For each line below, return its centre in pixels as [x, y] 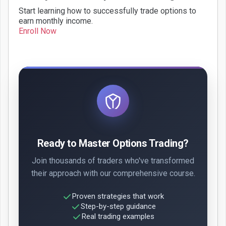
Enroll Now [38, 31]
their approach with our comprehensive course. [113, 173]
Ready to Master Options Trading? [113, 143]
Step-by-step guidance [118, 207]
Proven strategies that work [118, 196]
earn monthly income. [56, 21]
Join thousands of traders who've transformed [113, 160]
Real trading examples [118, 217]
